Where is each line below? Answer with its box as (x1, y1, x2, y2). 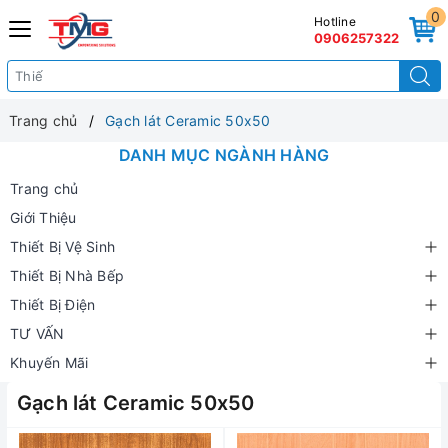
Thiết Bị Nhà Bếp (10, 267, 124, 284)
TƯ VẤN (10, 325, 65, 342)
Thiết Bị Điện (10, 296, 96, 313)
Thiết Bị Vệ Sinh (10, 238, 115, 255)
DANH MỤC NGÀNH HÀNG (118, 145, 330, 165)
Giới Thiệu (10, 209, 77, 226)
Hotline (314, 14, 356, 29)
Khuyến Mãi (10, 354, 89, 371)
